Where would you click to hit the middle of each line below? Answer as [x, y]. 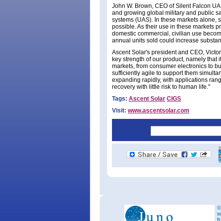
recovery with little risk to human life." [161, 87]
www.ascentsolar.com [159, 110]
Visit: [119, 110]
